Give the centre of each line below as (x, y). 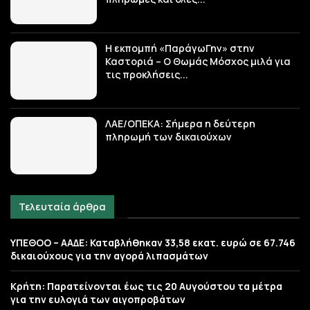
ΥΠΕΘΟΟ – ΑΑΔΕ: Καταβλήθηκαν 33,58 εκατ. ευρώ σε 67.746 (153, 243)
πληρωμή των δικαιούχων (169, 136)
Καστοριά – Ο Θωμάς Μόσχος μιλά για (198, 62)
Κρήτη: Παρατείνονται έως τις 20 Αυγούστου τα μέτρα (146, 286)
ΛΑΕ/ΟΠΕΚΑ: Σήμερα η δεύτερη (181, 123)
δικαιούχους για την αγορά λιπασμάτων (109, 256)
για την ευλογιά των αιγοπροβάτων (98, 300)
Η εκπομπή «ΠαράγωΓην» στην (180, 48)
